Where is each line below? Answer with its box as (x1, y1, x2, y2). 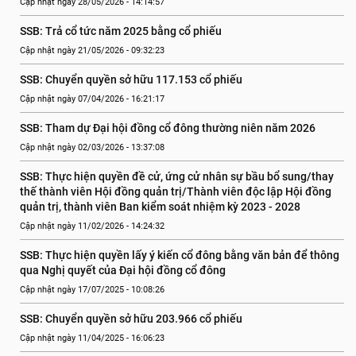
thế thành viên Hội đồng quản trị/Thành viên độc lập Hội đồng (20, 185, 331, 198)
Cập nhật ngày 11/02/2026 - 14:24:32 (20, 221, 164, 231)
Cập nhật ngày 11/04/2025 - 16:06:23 (20, 333, 164, 343)
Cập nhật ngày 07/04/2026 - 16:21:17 (20, 94, 164, 104)
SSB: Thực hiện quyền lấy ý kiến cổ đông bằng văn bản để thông (20, 249, 339, 261)
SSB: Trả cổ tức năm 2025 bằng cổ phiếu (20, 25, 222, 37)
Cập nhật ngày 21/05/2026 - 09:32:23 (20, 45, 164, 56)
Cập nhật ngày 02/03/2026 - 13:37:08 (20, 142, 164, 153)
